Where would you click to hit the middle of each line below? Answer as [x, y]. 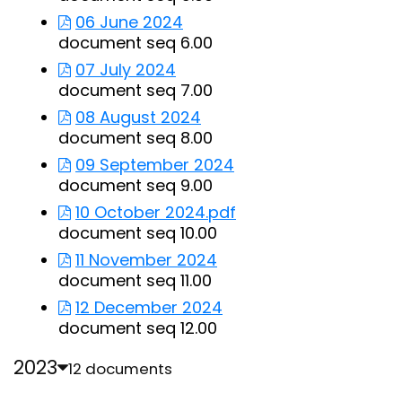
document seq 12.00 [138, 328]
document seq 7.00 [135, 90]
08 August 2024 [138, 117]
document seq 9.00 [135, 185]
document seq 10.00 [138, 233]
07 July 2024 [126, 70]
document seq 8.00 [135, 138]
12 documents [120, 369]
